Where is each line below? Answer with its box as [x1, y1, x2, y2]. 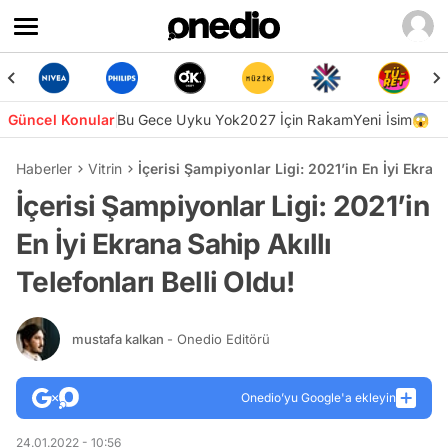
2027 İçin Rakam [240, 111, 354, 128]
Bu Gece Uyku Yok [116, 111, 241, 128]
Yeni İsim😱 [353, 111, 430, 128]
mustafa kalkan [72, 330, 167, 347]
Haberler [16, 160, 72, 177]
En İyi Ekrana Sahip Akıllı [16, 227, 332, 261]
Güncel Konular [8, 111, 116, 128]
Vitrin [88, 160, 122, 177]
